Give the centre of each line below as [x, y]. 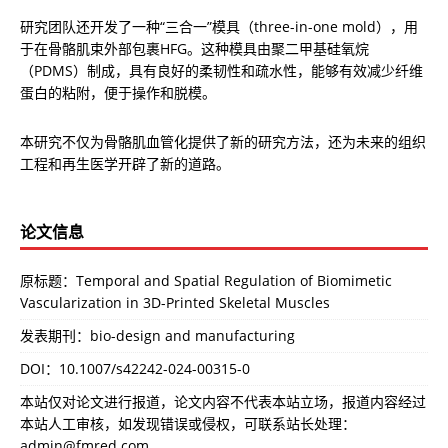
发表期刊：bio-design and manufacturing [157, 336]
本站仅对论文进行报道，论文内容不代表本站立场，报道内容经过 [223, 402]
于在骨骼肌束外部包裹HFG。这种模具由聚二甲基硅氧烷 [194, 49]
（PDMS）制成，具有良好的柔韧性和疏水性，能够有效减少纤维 [221, 71]
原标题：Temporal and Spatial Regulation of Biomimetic [206, 281]
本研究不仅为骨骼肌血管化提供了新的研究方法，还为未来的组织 [223, 142]
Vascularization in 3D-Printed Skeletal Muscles [175, 303]
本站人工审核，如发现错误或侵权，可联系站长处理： [188, 424]
